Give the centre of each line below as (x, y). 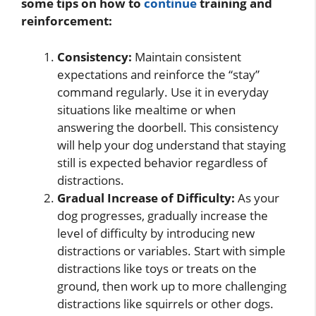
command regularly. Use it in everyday (163, 92)
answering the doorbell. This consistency (168, 127)
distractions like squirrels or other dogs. (165, 303)
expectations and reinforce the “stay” (158, 74)
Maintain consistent (187, 56)
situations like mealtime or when (146, 109)
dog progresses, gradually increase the (163, 215)
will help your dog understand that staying (171, 145)
